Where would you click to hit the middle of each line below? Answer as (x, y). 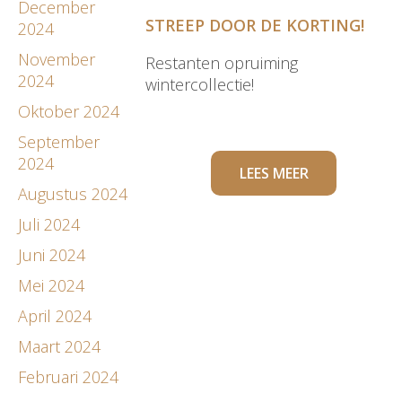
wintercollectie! (200, 84)
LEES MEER (274, 173)
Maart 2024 (59, 346)
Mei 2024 (51, 285)
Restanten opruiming (222, 62)
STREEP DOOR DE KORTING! (255, 25)
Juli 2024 (49, 224)
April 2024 (55, 315)
